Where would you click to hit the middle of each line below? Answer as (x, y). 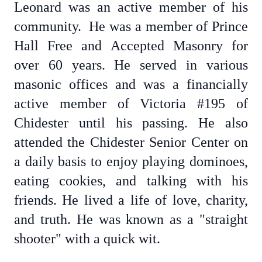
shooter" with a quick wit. (91, 239)
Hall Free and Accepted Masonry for (131, 46)
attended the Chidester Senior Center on (131, 142)
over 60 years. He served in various (131, 65)
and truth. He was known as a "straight (131, 219)
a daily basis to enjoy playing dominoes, (131, 161)
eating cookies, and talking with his (131, 181)
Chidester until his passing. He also (131, 123)
